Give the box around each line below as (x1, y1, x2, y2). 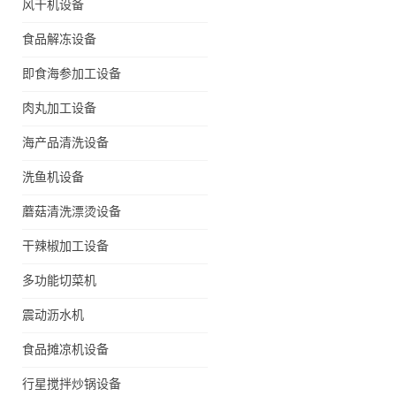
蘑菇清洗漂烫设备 (22, 205, 121, 218)
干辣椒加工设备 (22, 240, 109, 253)
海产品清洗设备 (22, 136, 109, 149)
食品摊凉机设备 (22, 343, 109, 356)
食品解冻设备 (22, 33, 96, 46)
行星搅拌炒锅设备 (22, 377, 121, 391)
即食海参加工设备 (22, 67, 121, 80)
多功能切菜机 (22, 274, 96, 287)
